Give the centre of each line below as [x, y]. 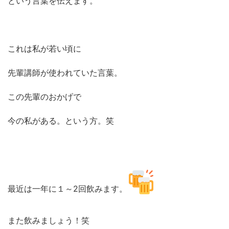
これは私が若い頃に [44, 48]
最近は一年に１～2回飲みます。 [67, 188]
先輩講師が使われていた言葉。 [65, 72]
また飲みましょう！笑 [49, 220]
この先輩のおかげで [44, 96]
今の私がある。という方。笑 [61, 120]
